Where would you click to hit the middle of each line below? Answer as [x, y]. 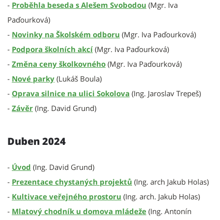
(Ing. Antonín [169, 211]
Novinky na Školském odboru [66, 34]
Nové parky [33, 79]
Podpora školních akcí [52, 49]
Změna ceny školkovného [59, 64]
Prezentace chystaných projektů [72, 182]
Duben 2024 [37, 141]
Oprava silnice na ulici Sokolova [71, 93]
